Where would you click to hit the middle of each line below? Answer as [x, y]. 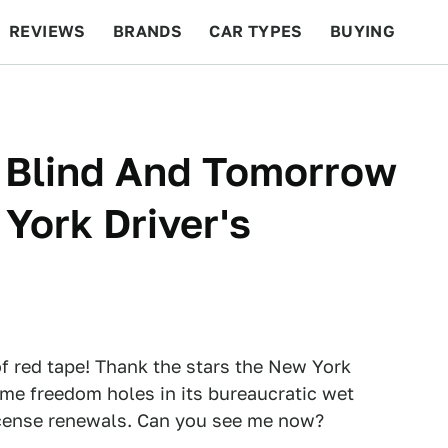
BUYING [362, 31]
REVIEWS [47, 31]
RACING [199, 95]
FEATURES [375, 95]
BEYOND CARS [80, 95]
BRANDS [147, 31]
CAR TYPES [256, 31]
